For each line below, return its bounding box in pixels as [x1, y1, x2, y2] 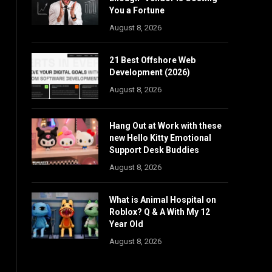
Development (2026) [109, 67, 190, 77]
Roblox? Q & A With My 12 [109, 207, 210, 217]
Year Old [109, 219, 143, 229]
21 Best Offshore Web [109, 55, 195, 65]
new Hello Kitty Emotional [109, 133, 211, 143]
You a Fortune [109, 5, 165, 15]
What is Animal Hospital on [109, 195, 216, 205]
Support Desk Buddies [109, 145, 199, 155]
